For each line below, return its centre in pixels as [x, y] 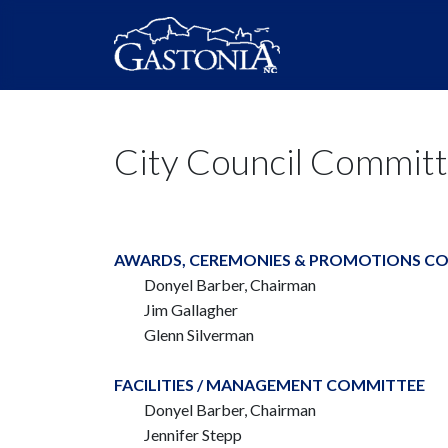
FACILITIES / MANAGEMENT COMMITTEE [269, 384]
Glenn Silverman [199, 334]
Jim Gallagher [191, 309]
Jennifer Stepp [193, 434]
